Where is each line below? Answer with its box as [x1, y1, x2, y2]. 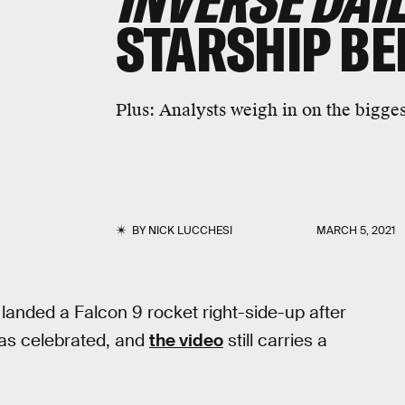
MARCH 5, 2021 [316, 223, 396, 238]
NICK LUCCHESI [147, 223, 232, 238]
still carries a [223, 329, 327, 352]
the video [149, 329, 223, 352]
